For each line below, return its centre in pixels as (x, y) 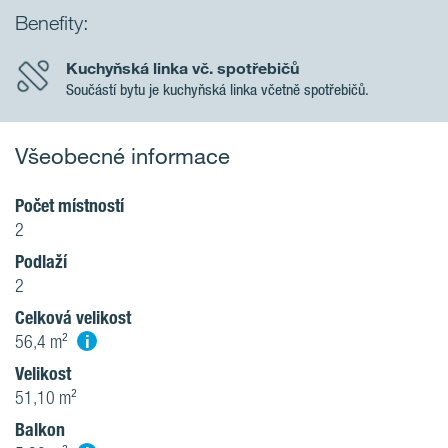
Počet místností (69, 205)
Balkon (40, 429)
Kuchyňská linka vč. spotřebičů (182, 68)
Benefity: (52, 23)
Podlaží (41, 261)
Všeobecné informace (122, 155)
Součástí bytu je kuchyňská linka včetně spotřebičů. (217, 89)
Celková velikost (73, 317)
